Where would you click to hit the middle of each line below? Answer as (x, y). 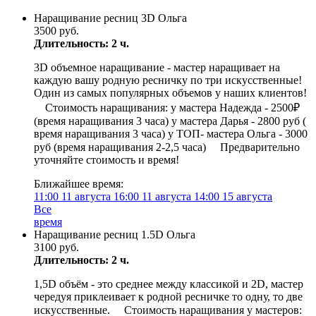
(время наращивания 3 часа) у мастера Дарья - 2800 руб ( (170, 121)
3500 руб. (56, 31)
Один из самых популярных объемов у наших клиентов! (170, 93)
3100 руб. (56, 247)
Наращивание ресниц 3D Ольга (110, 18)
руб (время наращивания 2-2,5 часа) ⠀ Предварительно (167, 147)
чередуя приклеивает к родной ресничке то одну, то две (168, 297)
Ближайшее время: (79, 184)
